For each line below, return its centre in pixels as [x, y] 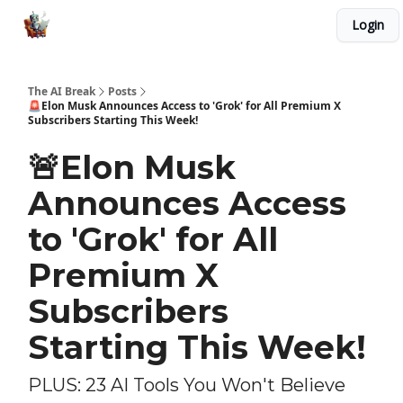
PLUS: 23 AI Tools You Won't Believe [187, 385]
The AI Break [62, 91]
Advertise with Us [116, 27]
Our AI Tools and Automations [252, 27]
